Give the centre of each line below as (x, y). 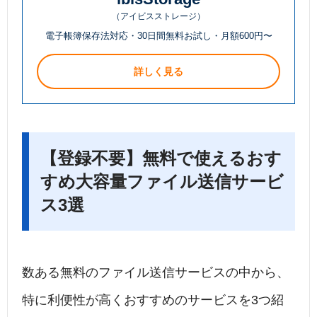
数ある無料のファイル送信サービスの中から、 (156, 273)
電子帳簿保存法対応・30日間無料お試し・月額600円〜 (158, 36)
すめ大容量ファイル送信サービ (162, 182)
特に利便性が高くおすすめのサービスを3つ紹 (153, 300)
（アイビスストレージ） (158, 17)
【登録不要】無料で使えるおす (161, 158)
